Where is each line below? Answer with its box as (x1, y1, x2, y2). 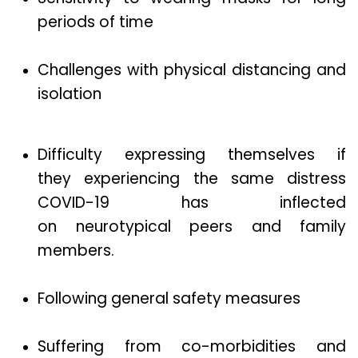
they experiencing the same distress (38, 168, 346, 190)
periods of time (38, 11, 157, 34)
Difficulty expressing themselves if (38, 144, 346, 166)
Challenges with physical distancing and (38, 59, 346, 82)
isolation (38, 83, 105, 105)
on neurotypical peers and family (38, 216, 346, 238)
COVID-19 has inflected (38, 192, 346, 214)
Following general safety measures (38, 288, 304, 310)
